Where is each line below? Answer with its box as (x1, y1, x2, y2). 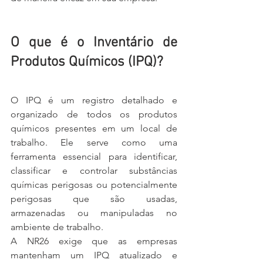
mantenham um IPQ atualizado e (11, 249, 177, 261)
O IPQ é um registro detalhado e (11, 95, 177, 106)
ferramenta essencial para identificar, (11, 151, 177, 162)
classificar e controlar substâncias (11, 165, 177, 176)
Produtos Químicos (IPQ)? (11, 54, 163, 70)
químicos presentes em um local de (11, 123, 177, 134)
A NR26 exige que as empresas (11, 235, 177, 247)
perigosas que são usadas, (11, 193, 177, 204)
